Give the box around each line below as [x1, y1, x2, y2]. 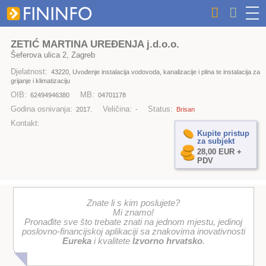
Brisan [176, 106, 195, 113]
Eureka [62, 236, 91, 246]
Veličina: [102, 104, 132, 114]
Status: [148, 104, 173, 114]
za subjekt [197, 136, 235, 145]
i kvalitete [91, 236, 132, 246]
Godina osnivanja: [10, 104, 72, 114]
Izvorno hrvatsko [132, 236, 202, 246]
